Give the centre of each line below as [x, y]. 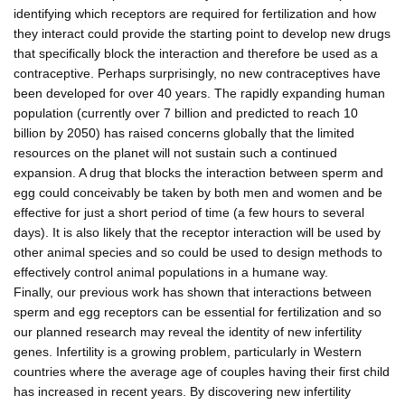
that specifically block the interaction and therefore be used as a [196, 53]
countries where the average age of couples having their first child [202, 371]
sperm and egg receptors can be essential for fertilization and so [198, 311]
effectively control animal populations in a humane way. [171, 272]
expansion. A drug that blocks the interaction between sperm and [198, 172]
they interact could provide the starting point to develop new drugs [202, 33]
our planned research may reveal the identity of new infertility [188, 331]
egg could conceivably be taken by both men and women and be [198, 192]
